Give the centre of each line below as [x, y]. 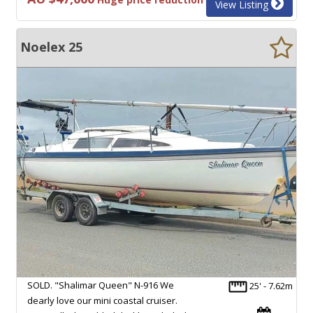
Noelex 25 [51, 46]
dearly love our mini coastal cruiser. [102, 300]
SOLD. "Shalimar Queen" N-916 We [101, 285]
